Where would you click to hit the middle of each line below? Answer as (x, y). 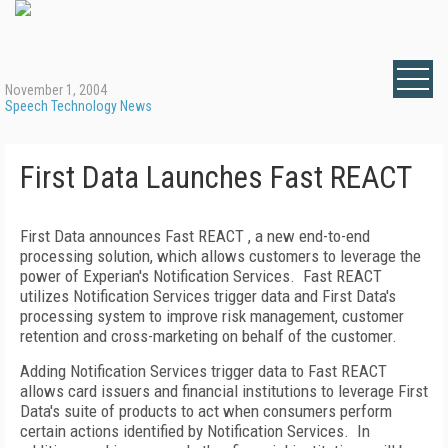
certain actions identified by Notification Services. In (195, 431)
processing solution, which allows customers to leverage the (220, 256)
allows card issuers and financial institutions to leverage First (224, 391)
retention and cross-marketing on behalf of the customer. (208, 336)
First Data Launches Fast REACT (216, 177)
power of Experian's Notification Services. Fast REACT (203, 276)
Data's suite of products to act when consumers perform (206, 411)
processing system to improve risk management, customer (212, 316)
